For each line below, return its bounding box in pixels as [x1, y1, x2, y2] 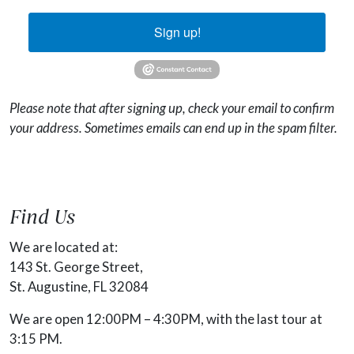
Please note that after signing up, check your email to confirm [9, 99, 334, 116]
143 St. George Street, [9, 258, 143, 275]
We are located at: [9, 238, 118, 255]
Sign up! [153, 23, 201, 42]
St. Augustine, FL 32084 [9, 277, 149, 295]
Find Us [9, 208, 75, 228]
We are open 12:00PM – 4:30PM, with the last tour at [9, 310, 322, 327]
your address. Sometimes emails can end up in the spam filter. [9, 119, 337, 136]
